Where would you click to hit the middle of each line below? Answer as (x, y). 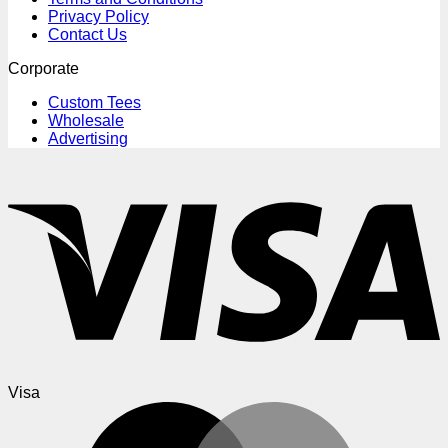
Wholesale (86, 120)
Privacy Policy (98, 16)
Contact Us (87, 34)
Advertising (88, 138)
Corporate (43, 68)
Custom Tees (94, 102)
